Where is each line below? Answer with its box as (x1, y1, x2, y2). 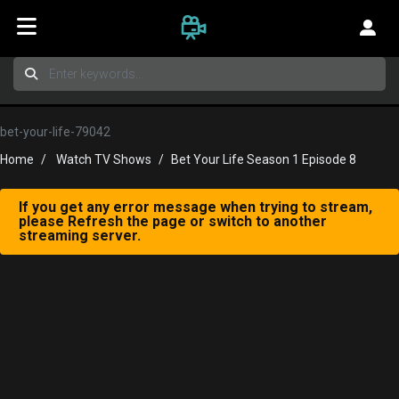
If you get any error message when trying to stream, (19, 199, 372, 216)
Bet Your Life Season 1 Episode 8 (171, 152, 356, 167)
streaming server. (19, 227, 141, 244)
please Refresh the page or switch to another (19, 213, 327, 230)
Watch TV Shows (56, 152, 151, 167)
